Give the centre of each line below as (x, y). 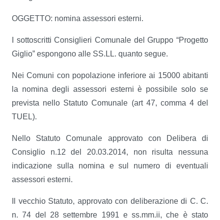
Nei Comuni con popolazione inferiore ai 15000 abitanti (110, 75)
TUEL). (24, 117)
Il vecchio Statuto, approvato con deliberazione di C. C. (110, 201)
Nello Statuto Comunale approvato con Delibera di (110, 138)
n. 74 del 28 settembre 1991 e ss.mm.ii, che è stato (110, 215)
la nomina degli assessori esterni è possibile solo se (110, 89)
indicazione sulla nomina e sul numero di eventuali (110, 166)
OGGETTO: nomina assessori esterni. (78, 18)
